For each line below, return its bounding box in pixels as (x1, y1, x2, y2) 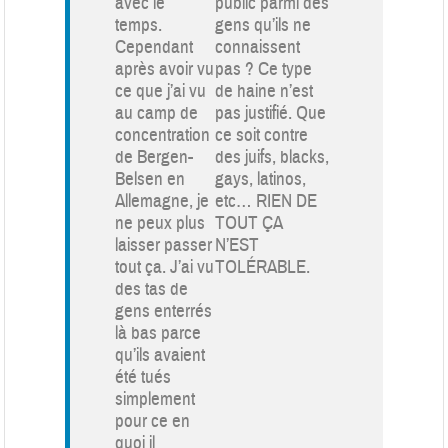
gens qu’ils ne (215, 12, 312, 37)
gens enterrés (115, 298, 213, 323)
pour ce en (115, 408, 191, 433)
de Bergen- (115, 144, 194, 169)
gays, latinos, (215, 166, 307, 191)
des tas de (115, 276, 189, 301)
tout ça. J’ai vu (115, 254, 215, 279)
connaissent (215, 34, 301, 59)
